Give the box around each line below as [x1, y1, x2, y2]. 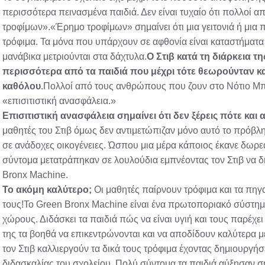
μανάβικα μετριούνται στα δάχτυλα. [2, 51, 147, 62]
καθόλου [2, 81, 41, 91]
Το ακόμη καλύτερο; [2, 185, 92, 195]
